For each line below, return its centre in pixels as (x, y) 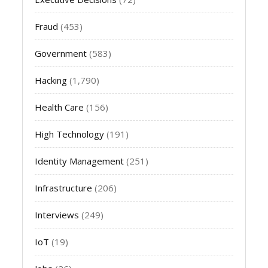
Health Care (60, 107)
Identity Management (80, 161)
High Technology (70, 134)
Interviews (57, 214)
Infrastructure (64, 188)
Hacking (51, 80)
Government (61, 53)
